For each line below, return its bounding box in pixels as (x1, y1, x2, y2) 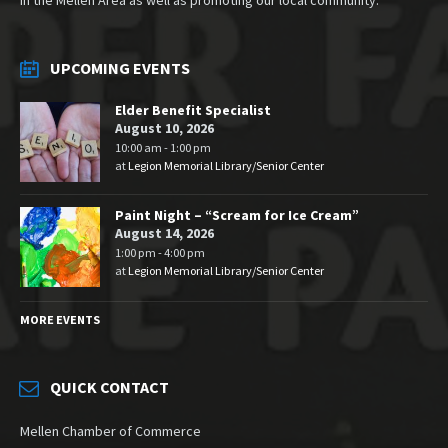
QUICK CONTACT (50, 376, 169, 397)
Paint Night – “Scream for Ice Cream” (115, 205, 359, 224)
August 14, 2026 (115, 223, 214, 242)
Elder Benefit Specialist (115, 100, 271, 119)
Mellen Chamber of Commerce (20, 421, 201, 440)
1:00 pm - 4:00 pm (115, 244, 205, 260)
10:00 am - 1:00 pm (115, 139, 211, 155)
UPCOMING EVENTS (50, 57, 190, 78)
